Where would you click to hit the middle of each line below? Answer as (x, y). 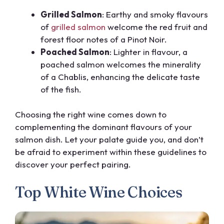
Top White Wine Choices (99, 192)
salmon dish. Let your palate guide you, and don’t (109, 139)
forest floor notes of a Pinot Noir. (104, 39)
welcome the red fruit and (156, 26)
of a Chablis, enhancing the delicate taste (120, 76)
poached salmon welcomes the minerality (121, 64)
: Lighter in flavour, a (148, 51)
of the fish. (61, 89)
